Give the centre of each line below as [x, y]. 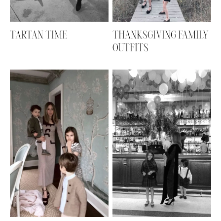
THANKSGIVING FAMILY [161, 35]
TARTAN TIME [39, 35]
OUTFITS [131, 48]
